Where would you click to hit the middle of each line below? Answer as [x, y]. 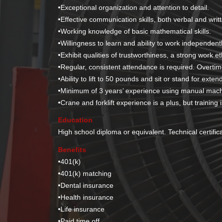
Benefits [72, 150]
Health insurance [87, 197]
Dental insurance [87, 186]
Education [76, 120]
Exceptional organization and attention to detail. [135, 7]
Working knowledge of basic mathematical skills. [136, 31]
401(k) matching [86, 174]
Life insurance [83, 209]
